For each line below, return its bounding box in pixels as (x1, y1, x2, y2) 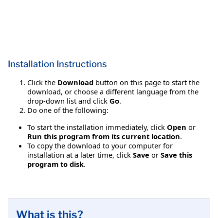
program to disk (27, 159, 84, 169)
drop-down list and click (27, 95, 109, 106)
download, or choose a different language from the (27, 86, 199, 96)
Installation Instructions (8, 58, 107, 70)
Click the (27, 77, 57, 87)
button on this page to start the (93, 77, 200, 87)
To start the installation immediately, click (27, 122, 167, 132)
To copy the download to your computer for (27, 140, 173, 150)
